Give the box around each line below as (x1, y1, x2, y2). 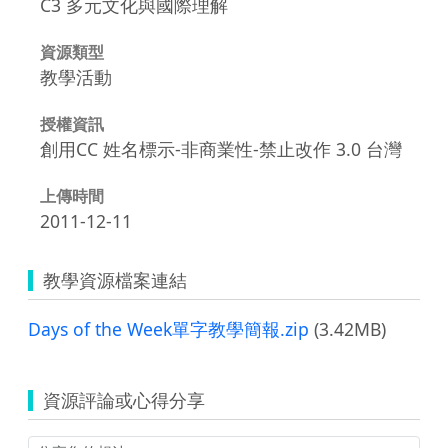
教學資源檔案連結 (43, 267, 187, 292)
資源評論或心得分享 (43, 387, 205, 412)
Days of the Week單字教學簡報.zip (28, 316, 309, 341)
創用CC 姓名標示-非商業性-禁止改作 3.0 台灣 (40, 136, 402, 161)
